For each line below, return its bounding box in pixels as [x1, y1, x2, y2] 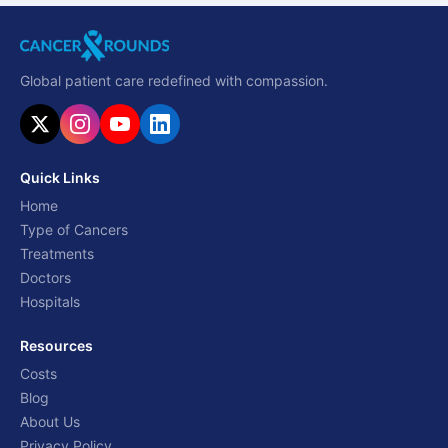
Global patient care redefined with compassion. [20, 72, 328, 90]
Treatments [20, 245, 94, 263]
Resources [20, 337, 93, 355]
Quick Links [20, 169, 100, 187]
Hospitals [20, 293, 80, 311]
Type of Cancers [20, 221, 128, 239]
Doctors [20, 269, 71, 287]
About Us [20, 413, 80, 431]
